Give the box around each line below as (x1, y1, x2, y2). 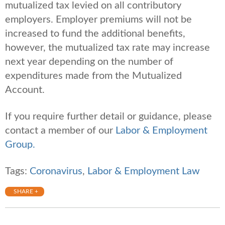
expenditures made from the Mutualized (5, 71, 182, 81)
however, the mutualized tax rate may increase (5, 43, 210, 53)
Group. (5, 140, 35, 150)
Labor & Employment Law (87, 166, 200, 177)
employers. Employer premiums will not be (5, 15, 192, 25)
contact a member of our (5, 126, 116, 136)
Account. (5, 85, 47, 95)
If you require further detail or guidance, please (5, 111, 212, 122)
